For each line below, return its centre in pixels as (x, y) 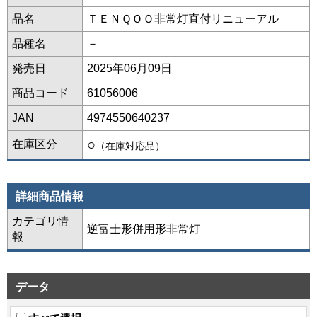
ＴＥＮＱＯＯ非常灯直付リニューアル (189, 18)
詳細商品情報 (50, 196)
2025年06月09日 (129, 68)
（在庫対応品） (130, 146)
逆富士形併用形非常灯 (144, 229)
